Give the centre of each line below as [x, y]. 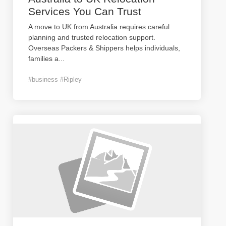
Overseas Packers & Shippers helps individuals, [104, 48]
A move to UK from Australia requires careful [99, 27]
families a [43, 59]
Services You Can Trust [85, 11]
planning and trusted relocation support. [92, 37]
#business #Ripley [55, 79]
